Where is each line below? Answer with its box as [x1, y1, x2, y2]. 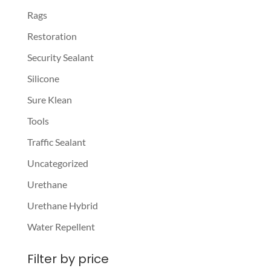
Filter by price [27, 250, 109, 267]
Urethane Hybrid [27, 199, 98, 211]
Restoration [27, 30, 77, 42]
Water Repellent [27, 220, 95, 232]
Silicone [27, 72, 59, 84]
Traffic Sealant [27, 135, 86, 148]
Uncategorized [27, 157, 88, 169]
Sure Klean [27, 93, 72, 105]
